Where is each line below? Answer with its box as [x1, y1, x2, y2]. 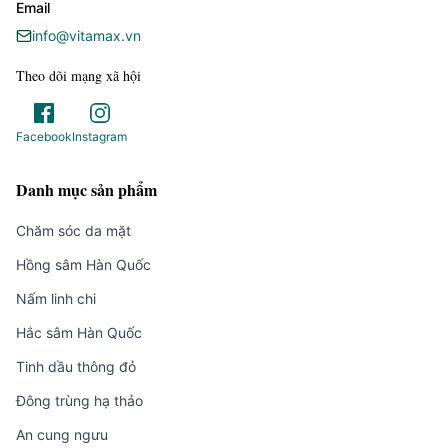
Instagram [72, 129, 127, 144]
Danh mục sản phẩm [16, 178, 157, 201]
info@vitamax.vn [32, 27, 141, 44]
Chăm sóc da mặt [16, 222, 131, 239]
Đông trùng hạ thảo [16, 392, 143, 409]
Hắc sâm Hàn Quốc [16, 324, 142, 341]
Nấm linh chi [16, 290, 96, 307]
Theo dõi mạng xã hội [16, 66, 141, 85]
